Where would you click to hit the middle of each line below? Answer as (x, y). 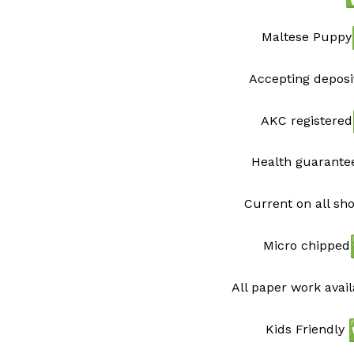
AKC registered (307, 120)
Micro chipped (307, 245)
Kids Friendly (307, 329)
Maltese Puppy (307, 36)
